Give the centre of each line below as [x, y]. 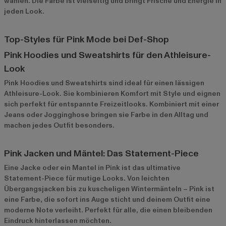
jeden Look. [24, 11]
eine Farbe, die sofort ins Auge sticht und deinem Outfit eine [107, 199]
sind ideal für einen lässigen [156, 83]
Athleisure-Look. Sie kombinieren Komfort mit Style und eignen [112, 93]
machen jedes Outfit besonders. [59, 125]
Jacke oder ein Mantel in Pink [70, 167]
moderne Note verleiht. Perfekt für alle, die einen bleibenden [108, 210]
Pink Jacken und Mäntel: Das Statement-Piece [101, 153]
